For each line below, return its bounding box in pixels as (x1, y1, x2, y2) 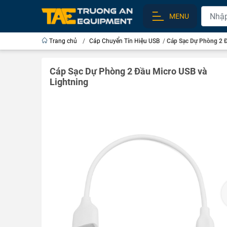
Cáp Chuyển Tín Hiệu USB (89, 37, 160, 45)
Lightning (50, 77, 88, 87)
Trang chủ (48, 37, 79, 45)
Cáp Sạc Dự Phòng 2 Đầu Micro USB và (50, 66, 207, 77)
